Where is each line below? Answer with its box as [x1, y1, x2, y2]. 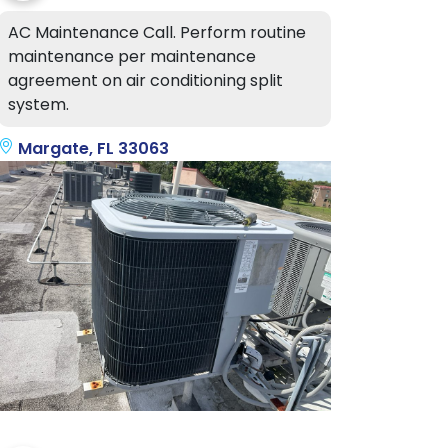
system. [8, 93, 69, 116]
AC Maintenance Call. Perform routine [8, 21, 306, 44]
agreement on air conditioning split [8, 69, 283, 92]
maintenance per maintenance [8, 45, 256, 68]
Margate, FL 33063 [14, 137, 169, 160]
